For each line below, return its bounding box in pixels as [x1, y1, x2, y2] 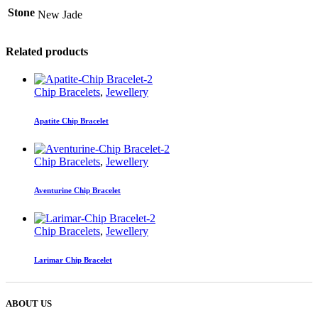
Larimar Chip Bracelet [34, 256, 112, 265]
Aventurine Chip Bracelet [34, 186, 121, 195]
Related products [6, 45, 88, 58]
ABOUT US [6, 298, 52, 309]
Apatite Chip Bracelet [34, 116, 109, 126]
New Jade [38, 8, 82, 21]
